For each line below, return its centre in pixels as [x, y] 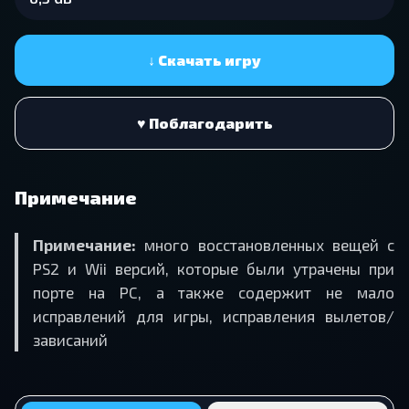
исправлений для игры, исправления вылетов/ [214, 315]
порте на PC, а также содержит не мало [214, 292]
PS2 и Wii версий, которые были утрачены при [214, 268]
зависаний [70, 339]
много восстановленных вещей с [265, 244]
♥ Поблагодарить [204, 123]
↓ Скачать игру [204, 60]
